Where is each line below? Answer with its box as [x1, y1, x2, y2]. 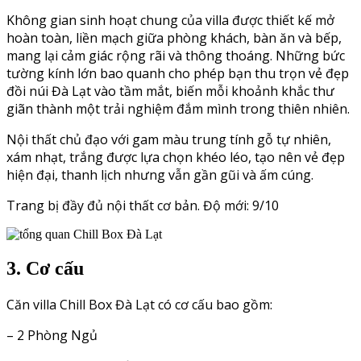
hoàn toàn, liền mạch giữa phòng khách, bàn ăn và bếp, [6, 29, 342, 48]
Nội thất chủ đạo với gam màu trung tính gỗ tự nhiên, [6, 131, 331, 149]
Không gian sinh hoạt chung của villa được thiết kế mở [6, 11, 334, 30]
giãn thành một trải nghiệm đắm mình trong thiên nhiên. [6, 100, 353, 118]
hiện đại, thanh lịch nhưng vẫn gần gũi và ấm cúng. [6, 166, 317, 185]
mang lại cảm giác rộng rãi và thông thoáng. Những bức [6, 47, 345, 65]
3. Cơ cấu [6, 258, 89, 280]
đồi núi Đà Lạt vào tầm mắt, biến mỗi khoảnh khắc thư [6, 82, 334, 101]
